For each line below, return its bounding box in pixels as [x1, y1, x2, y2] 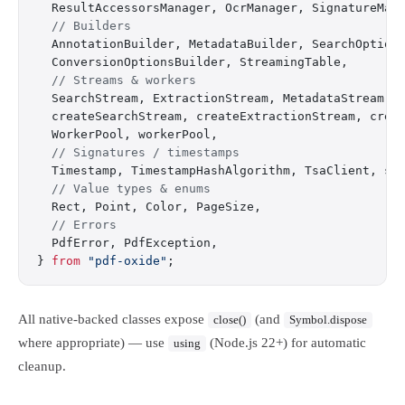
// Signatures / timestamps [37, 146, 240, 159]
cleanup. [18, 359, 66, 373]
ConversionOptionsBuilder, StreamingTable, [37, 55, 348, 69]
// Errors [37, 218, 117, 231]
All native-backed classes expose [18, 312, 208, 326]
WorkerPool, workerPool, [37, 127, 218, 141]
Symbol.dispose [289, 314, 367, 326]
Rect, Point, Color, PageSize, [37, 200, 261, 213]
